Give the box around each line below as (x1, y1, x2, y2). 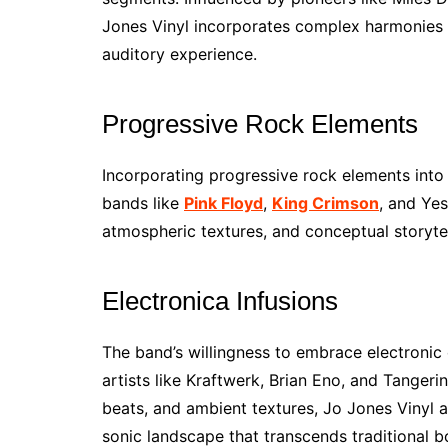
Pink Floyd (184, 193, 263, 213)
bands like (102, 193, 184, 213)
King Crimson (272, 193, 379, 213)
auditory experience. (102, 44, 257, 64)
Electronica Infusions (102, 286, 338, 316)
